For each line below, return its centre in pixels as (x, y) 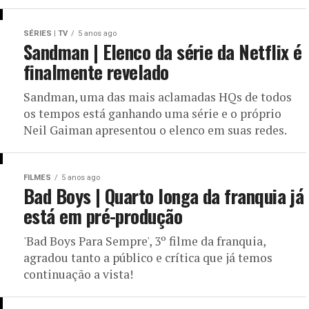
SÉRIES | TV (46, 33)
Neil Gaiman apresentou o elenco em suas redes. (155, 130)
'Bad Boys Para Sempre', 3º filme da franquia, (144, 241)
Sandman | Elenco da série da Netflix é (163, 52)
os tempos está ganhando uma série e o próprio (152, 113)
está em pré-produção (103, 216)
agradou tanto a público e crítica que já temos (148, 258)
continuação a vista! (78, 274)
